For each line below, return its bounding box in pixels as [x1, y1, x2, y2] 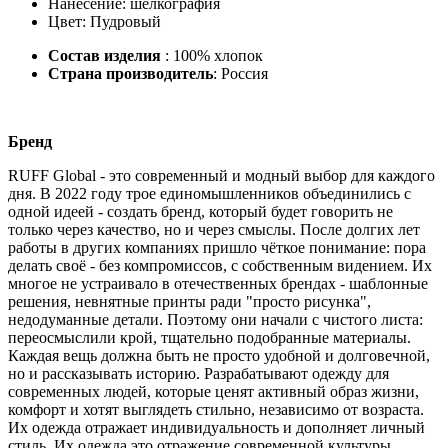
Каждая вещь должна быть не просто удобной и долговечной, [8, 346, 430, 364]
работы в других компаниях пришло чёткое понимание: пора [8, 238, 426, 256]
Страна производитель [48, 64, 213, 82]
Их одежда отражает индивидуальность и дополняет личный [8, 418, 425, 436]
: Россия [213, 64, 268, 82]
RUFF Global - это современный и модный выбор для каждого [8, 166, 435, 184]
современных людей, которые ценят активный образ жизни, [8, 382, 419, 400]
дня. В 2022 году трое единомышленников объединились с [8, 184, 411, 202]
